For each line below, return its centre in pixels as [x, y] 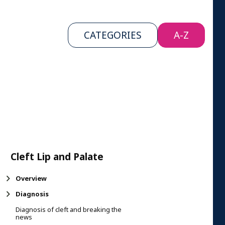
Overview [31, 178]
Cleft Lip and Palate [57, 156]
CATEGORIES [113, 35]
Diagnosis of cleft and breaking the [69, 209]
